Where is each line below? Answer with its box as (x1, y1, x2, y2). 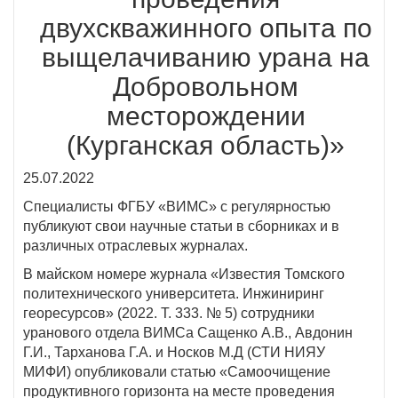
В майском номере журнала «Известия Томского (23, 267, 345, 282)
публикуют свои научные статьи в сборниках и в (23, 219, 339, 234)
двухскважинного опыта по (39, 13, 372, 43)
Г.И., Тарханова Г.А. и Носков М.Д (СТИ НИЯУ (23, 345, 325, 360)
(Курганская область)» (67, 131, 345, 160)
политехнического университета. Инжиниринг (23, 286, 324, 301)
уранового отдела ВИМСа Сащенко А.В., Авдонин (23, 325, 353, 340)
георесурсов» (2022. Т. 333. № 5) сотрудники (23, 306, 314, 321)
